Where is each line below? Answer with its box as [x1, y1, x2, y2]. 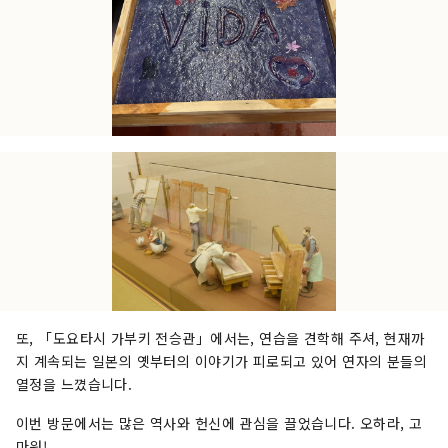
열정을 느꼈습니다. [16, 374, 133, 395]
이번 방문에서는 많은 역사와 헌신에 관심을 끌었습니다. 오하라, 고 [16, 413, 423, 434]
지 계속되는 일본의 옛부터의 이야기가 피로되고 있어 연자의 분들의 [16, 351, 428, 372]
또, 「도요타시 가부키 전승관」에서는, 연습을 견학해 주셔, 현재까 [16, 328, 425, 349]
